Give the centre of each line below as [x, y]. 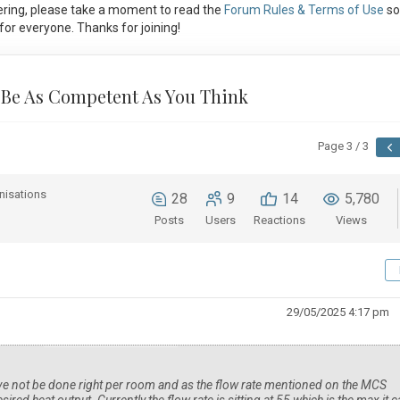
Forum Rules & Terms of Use [304, 10]
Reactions [279, 221]
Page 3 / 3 [343, 146]
